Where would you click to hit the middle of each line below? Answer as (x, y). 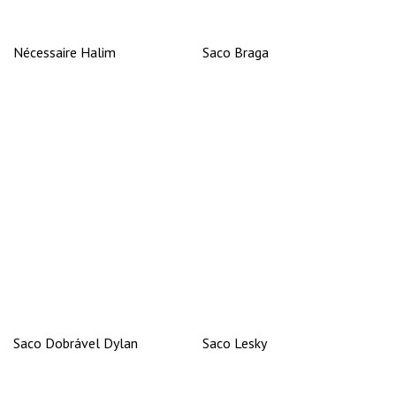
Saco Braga (236, 52)
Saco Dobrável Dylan (76, 343)
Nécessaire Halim (65, 52)
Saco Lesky (235, 343)
